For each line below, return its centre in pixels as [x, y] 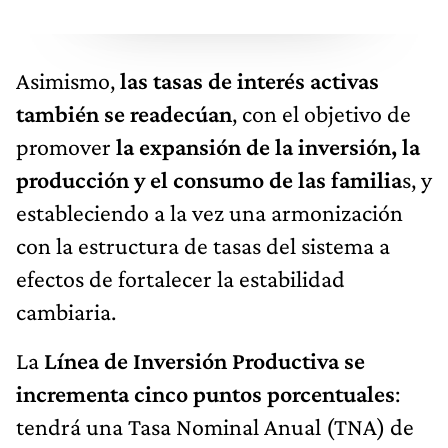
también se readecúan [124, 113]
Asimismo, [68, 80]
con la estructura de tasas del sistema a [203, 245]
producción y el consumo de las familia [209, 179]
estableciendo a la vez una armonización [209, 212]
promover [66, 146]
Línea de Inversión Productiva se [202, 360]
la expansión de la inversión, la [268, 146]
